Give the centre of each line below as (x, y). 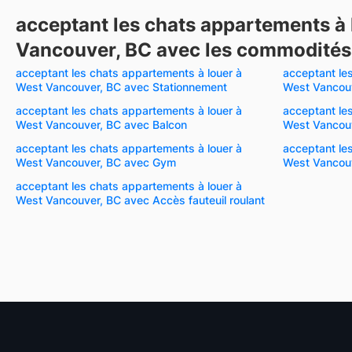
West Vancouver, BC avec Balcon (101, 124)
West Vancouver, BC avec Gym (96, 162)
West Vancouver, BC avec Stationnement (121, 86)
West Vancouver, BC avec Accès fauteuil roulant (140, 200)
